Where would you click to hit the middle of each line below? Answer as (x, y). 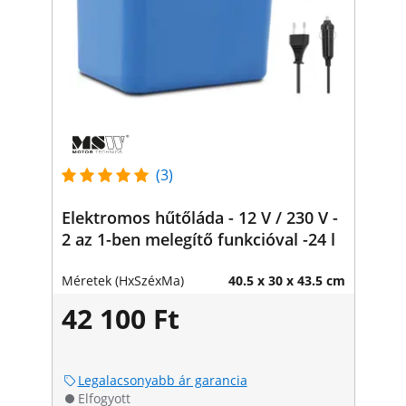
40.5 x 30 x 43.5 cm (286, 280)
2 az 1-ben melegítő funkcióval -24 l (198, 239)
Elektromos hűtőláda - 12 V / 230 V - (199, 217)
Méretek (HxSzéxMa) (122, 280)
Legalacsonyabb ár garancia (162, 380)
